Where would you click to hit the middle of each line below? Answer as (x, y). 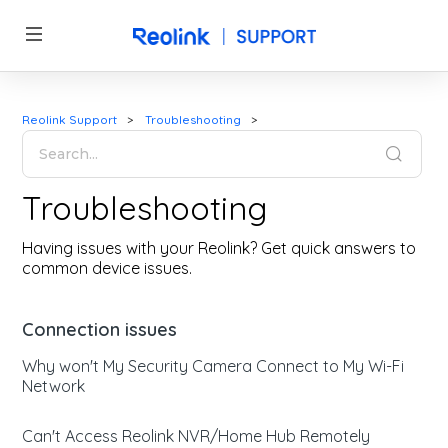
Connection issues (100, 329)
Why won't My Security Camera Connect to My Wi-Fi (213, 366)
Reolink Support (70, 119)
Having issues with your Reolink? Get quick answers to (219, 248)
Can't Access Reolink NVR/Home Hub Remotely (196, 436)
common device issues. (107, 268)
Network (54, 386)
